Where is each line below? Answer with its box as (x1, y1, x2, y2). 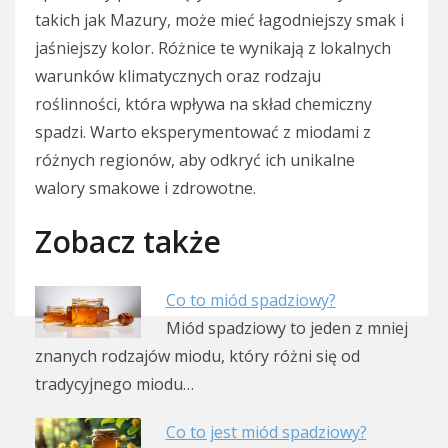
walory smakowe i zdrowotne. (35, 176, 256, 199)
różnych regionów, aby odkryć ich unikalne (35, 148, 355, 171)
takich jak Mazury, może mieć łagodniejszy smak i (35, 8, 404, 31)
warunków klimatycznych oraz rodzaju (35, 64, 321, 87)
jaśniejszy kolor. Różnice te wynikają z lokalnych (35, 36, 391, 59)
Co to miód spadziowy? (165, 288, 336, 311)
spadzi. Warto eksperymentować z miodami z (35, 120, 371, 143)
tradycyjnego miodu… (35, 372, 194, 395)
